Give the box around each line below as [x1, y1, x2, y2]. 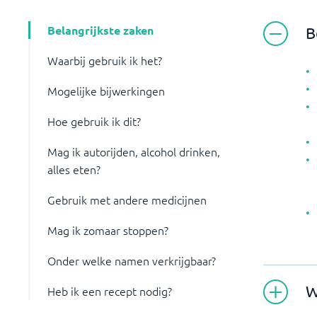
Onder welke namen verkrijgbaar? [47, 253, 216, 268]
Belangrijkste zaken [47, 23, 154, 38]
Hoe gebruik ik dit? [47, 113, 141, 129]
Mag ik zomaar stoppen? [47, 222, 168, 238]
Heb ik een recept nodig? [47, 283, 172, 299]
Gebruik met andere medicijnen [47, 192, 207, 207]
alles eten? [47, 161, 100, 177]
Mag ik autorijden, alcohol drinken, [47, 144, 220, 159]
